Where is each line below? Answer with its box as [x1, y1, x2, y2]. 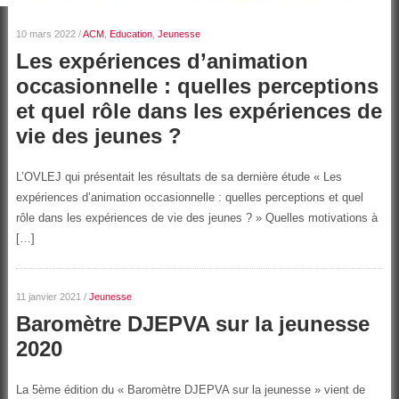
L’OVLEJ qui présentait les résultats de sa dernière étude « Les [15, 169, 342, 183]
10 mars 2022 [15, 28, 76, 39]
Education [109, 28, 152, 39]
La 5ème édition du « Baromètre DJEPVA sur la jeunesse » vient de [15, 382, 365, 396]
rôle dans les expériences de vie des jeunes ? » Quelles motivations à [15, 210, 378, 224]
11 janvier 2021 [15, 290, 81, 302]
